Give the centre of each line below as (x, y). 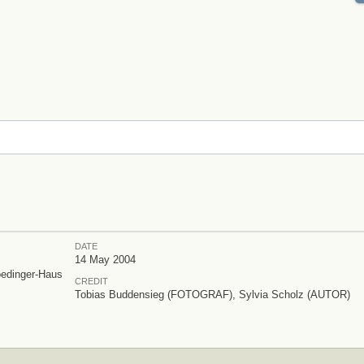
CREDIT (91, 281)
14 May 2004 (105, 259)
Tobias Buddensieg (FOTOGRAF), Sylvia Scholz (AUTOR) (212, 294)
